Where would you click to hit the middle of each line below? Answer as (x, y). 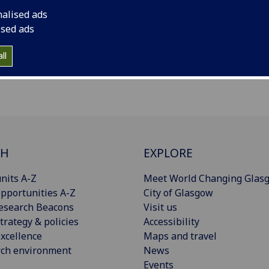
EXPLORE (168, 153)
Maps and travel (180, 236)
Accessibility (171, 222)
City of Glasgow (178, 193)
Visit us (160, 207)
